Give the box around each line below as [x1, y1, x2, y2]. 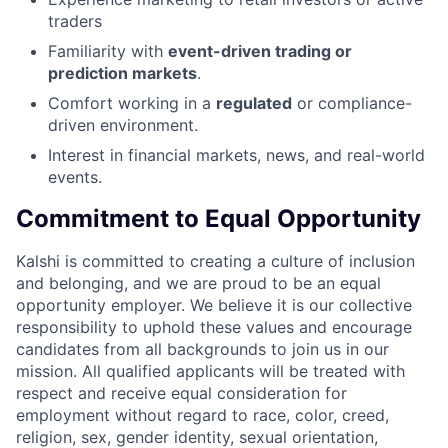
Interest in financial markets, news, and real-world [48, 144, 425, 165]
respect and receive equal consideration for [16, 382, 347, 403]
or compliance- [292, 92, 412, 113]
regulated [216, 92, 292, 113]
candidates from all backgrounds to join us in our [16, 338, 389, 359]
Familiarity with [48, 40, 168, 61]
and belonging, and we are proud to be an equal [16, 272, 381, 293]
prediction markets [48, 62, 197, 83]
